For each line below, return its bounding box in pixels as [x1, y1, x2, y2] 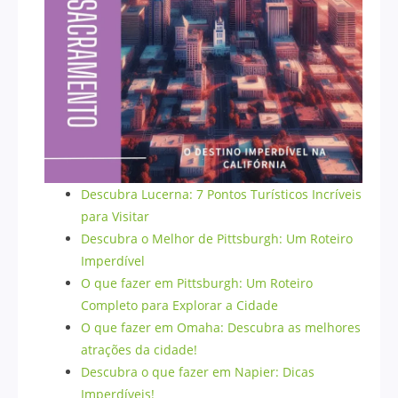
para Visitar [81, 208, 150, 226]
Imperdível [81, 252, 146, 270]
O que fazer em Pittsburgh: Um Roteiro [81, 275, 314, 292]
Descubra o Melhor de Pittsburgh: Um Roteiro [81, 230, 354, 248]
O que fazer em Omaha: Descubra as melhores [81, 319, 362, 337]
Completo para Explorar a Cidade [81, 297, 279, 314]
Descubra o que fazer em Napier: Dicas [81, 363, 315, 381]
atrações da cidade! [81, 341, 198, 359]
